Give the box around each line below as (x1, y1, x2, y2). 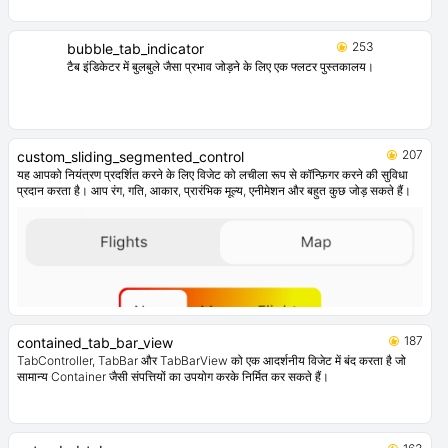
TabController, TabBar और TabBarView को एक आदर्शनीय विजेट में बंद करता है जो (17, 353, 406, 369)
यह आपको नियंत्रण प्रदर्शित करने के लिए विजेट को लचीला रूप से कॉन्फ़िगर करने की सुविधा (17, 167, 408, 183)
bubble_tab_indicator (66, 40, 204, 58)
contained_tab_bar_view (17, 334, 173, 352)
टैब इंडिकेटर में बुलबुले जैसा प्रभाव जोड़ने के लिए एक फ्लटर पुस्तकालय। (66, 59, 374, 75)
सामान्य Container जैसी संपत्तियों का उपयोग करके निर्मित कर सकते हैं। (17, 369, 329, 385)
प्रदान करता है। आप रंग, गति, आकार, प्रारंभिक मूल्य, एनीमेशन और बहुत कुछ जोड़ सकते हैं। (17, 183, 411, 199)
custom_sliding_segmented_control (17, 148, 244, 166)
